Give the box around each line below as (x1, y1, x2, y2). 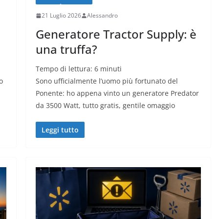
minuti (100, 64, 122, 74)
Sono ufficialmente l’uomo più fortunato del (35, 76, 178, 86)
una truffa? (35, 41, 97, 58)
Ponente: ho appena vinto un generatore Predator (35, 88, 199, 98)
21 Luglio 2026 (41, 11, 81, 20)
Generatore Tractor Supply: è (35, 26, 197, 43)
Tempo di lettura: (35, 64, 94, 74)
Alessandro (87, 11, 118, 20)
